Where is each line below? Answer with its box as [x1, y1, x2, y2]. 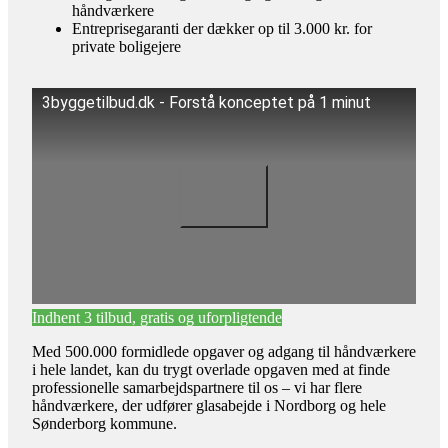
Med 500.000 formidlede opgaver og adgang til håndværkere [32, 343, 416, 361]
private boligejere [72, 38, 181, 56]
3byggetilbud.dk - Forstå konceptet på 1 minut [42, 93, 371, 113]
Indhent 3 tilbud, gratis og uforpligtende [32, 309, 282, 327]
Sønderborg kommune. [32, 415, 177, 433]
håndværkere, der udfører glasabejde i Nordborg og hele [32, 397, 386, 415]
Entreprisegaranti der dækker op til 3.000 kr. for [72, 20, 372, 38]
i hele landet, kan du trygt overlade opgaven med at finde [32, 361, 390, 379]
